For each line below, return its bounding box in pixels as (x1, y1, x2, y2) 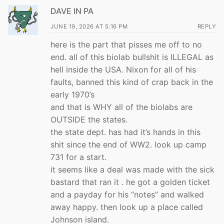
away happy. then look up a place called (50, 201, 203, 212)
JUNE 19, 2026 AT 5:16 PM (50, 22, 127, 30)
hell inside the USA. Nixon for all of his (50, 64, 196, 74)
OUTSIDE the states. (50, 114, 127, 124)
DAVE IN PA (50, 5, 93, 16)
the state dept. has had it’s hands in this (50, 126, 200, 137)
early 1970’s (50, 89, 94, 99)
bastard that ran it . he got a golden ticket (50, 176, 210, 187)
